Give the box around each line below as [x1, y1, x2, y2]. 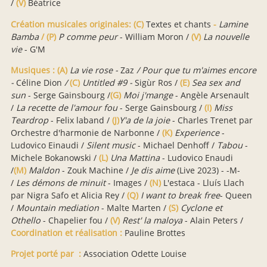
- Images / [105, 177, 150, 188]
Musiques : [11, 64, 55, 76]
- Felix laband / [48, 114, 112, 126]
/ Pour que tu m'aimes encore [136, 64, 256, 76]
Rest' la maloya [122, 215, 182, 226]
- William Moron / [117, 30, 191, 42]
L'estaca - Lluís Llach [163, 177, 244, 188]
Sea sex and [192, 77, 240, 88]
